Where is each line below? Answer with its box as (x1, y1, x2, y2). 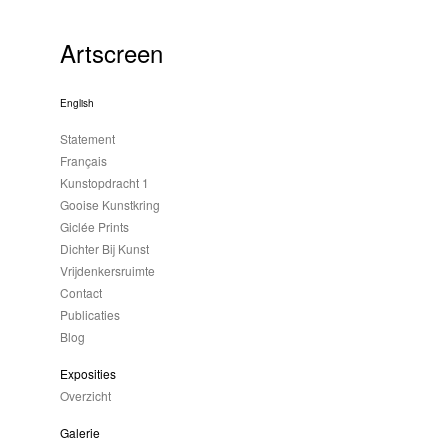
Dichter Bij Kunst (60, 240, 149, 257)
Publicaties (60, 306, 120, 323)
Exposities (60, 365, 116, 382)
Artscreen (60, 35, 163, 70)
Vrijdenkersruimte (60, 262, 155, 279)
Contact (60, 284, 102, 301)
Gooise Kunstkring (60, 196, 160, 213)
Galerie (60, 424, 100, 441)
